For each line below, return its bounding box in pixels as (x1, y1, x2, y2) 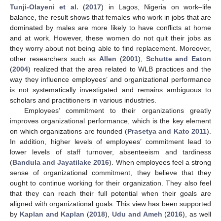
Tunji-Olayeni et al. (10, 2, 78, 11)
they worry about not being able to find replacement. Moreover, (10, 44, 211, 52)
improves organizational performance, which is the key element (10, 116, 211, 125)
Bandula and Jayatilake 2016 (12, 158, 110, 166)
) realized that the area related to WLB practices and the (28, 65, 211, 73)
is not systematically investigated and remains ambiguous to (10, 85, 211, 94)
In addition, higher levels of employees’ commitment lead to (10, 137, 211, 146)
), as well (183, 210, 212, 218)
